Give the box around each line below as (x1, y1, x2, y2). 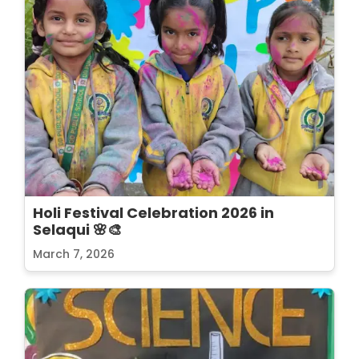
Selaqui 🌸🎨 (33, 219, 122, 240)
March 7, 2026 (33, 245, 115, 262)
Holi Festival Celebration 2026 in (33, 202, 274, 223)
